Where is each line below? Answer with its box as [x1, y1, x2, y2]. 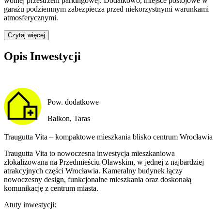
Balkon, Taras [47, 114, 90, 123]
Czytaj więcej [8, 31, 45, 39]
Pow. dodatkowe [47, 97, 99, 106]
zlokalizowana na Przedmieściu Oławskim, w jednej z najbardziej [4, 158, 204, 166]
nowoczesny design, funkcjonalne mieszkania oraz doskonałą [4, 175, 191, 184]
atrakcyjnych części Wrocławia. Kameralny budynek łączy [4, 167, 183, 175]
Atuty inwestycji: [4, 201, 56, 209]
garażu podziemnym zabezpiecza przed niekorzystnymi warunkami [4, 5, 209, 14]
